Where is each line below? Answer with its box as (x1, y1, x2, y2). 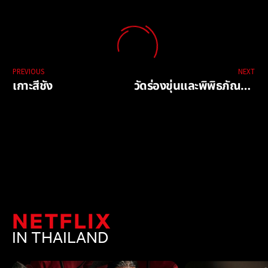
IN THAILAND (12, 227, 108, 247)
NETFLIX (12, 206, 112, 234)
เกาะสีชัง (13, 77, 53, 96)
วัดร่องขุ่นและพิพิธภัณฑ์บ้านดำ (240, 77, 251, 96)
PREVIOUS (13, 66, 44, 77)
